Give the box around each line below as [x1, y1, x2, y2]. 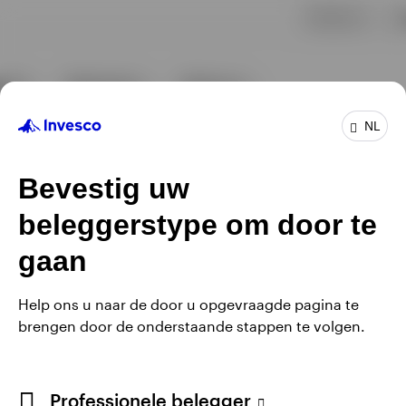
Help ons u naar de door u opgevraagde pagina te [18, 295, 359, 313]
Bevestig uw [18, 171, 189, 205]
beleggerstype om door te [18, 208, 377, 241]
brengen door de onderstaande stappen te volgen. [18, 316, 365, 334]
